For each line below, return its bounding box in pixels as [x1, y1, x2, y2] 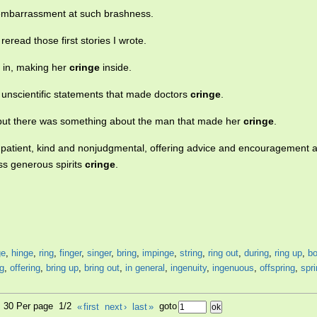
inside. [100, 62, 132, 74]
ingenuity [171, 263, 207, 274]
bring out [84, 263, 120, 274]
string [180, 248, 202, 259]
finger [59, 248, 81, 259]
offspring [260, 263, 295, 274]
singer [87, 248, 111, 259]
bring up [46, 263, 79, 274]
